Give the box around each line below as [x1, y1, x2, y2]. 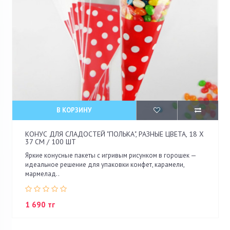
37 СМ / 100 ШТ [25, 137, 76, 146]
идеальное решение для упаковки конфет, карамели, [25, 160, 184, 169]
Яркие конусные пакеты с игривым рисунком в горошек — [25, 150, 196, 160]
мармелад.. [25, 169, 60, 178]
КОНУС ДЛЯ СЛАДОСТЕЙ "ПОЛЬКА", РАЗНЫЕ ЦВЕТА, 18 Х [25, 129, 204, 139]
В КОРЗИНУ [56, 105, 92, 114]
